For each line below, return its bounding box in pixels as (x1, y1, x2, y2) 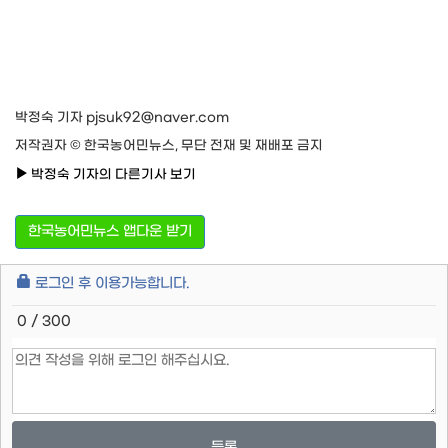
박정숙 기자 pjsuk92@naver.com (15, 109, 229, 125)
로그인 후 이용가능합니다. (31, 274, 191, 292)
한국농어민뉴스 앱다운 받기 (28, 222, 192, 240)
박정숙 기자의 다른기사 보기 (28, 166, 196, 182)
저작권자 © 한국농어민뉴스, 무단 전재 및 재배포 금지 (15, 137, 323, 153)
